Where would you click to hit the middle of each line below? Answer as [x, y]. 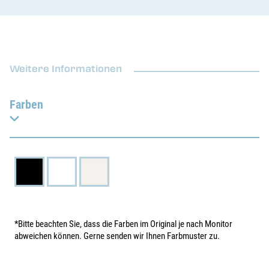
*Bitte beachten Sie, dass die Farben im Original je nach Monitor [123, 224]
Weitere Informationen [66, 68]
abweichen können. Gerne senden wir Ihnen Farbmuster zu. [117, 236]
